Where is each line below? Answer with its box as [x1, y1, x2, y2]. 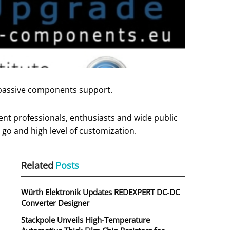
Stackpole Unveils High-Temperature [21, 215, 150, 225]
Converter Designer [21, 198, 89, 208]
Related [21, 159, 53, 172]
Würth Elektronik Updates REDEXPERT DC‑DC [21, 187, 180, 198]
